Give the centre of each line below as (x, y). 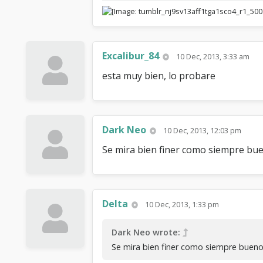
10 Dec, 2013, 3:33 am (213, 57)
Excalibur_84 (131, 56)
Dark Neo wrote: (146, 232)
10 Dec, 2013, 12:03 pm (203, 131)
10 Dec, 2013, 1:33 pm (182, 205)
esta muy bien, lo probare (159, 76)
